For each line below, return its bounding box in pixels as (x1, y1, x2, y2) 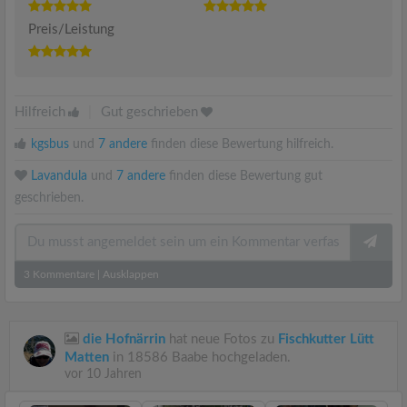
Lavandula (31, 169, 87, 183)
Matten (65, 350, 109, 364)
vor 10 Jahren (65, 367, 142, 381)
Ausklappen (103, 268, 159, 280)
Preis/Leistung (28, 22, 114, 36)
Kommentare (30, 268, 94, 280)
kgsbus (31, 137, 69, 151)
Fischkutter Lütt (278, 332, 374, 346)
